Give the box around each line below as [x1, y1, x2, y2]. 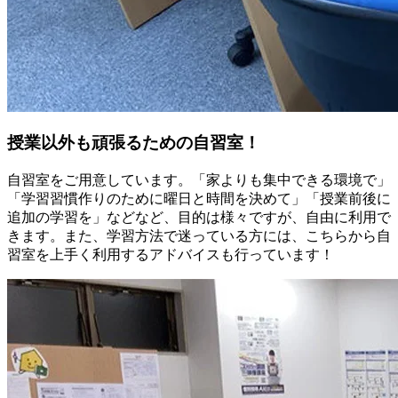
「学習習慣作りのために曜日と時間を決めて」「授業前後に [7, 190, 391, 206]
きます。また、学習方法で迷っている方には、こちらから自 [7, 227, 391, 243]
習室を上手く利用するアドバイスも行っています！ [7, 246, 334, 262]
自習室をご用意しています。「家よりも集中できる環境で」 [7, 171, 391, 187]
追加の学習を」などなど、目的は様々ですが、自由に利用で [7, 209, 391, 225]
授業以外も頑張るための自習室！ [7, 133, 260, 153]
